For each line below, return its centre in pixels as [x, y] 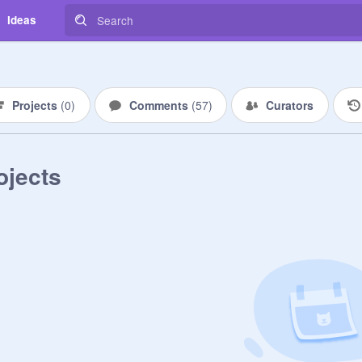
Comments [160, 105]
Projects [36, 105]
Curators [290, 105]
